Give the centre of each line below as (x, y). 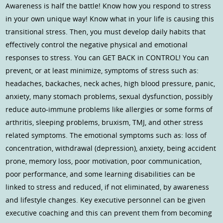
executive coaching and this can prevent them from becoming (109, 213)
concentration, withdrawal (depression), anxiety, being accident (111, 148)
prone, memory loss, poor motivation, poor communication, (104, 161)
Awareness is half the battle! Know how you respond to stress (109, 6)
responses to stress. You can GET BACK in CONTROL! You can (108, 58)
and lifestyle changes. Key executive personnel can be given (106, 200)
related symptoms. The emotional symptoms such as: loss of (106, 135)
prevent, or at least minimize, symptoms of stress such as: (102, 71)
